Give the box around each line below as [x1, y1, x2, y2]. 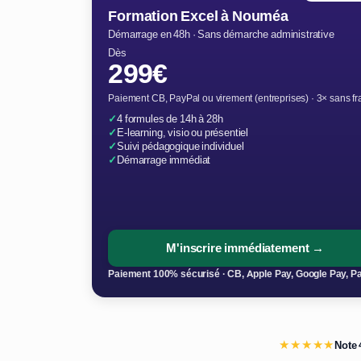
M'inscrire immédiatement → [166, 240, 325, 256]
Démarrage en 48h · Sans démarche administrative [108, 27, 334, 41]
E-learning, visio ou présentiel [117, 126, 249, 139]
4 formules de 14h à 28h [117, 112, 223, 126]
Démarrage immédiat [117, 153, 211, 167]
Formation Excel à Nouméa [108, 6, 288, 26]
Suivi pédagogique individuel [117, 139, 244, 153]
